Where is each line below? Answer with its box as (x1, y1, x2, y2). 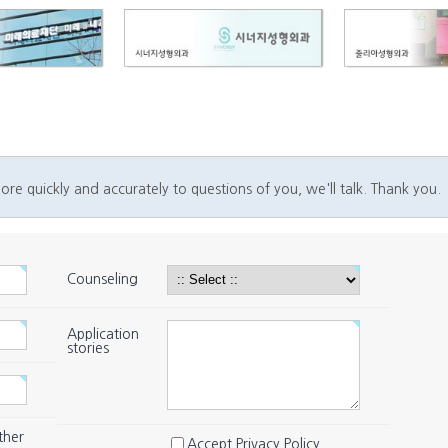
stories (67, 340, 109, 355)
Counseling (67, 271, 138, 286)
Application (67, 326, 139, 341)
